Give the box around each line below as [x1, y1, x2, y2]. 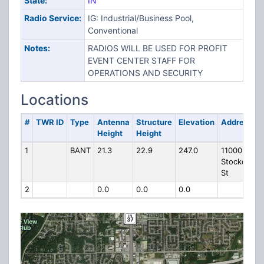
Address [220, 117, 252, 127]
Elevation [178, 117, 214, 127]
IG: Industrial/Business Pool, [87, 13, 194, 23]
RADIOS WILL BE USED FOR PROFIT [87, 43, 227, 53]
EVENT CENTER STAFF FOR [87, 55, 195, 65]
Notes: [24, 43, 50, 53]
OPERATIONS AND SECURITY [87, 68, 203, 78]
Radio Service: [24, 13, 81, 23]
